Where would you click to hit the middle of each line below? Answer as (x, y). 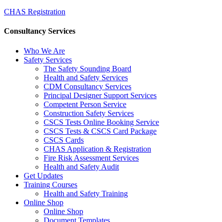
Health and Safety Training (86, 193)
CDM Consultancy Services (87, 86)
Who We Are (44, 51)
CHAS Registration (35, 12)
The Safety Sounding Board (87, 68)
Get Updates (43, 175)
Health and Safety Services (86, 77)
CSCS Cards (64, 140)
